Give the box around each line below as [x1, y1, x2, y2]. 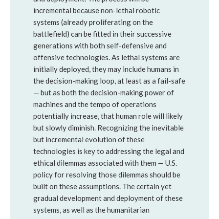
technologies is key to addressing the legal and [33, 147, 184, 155]
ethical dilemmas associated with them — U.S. [33, 158, 177, 167]
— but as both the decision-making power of [33, 88, 174, 97]
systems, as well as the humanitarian [33, 205, 150, 214]
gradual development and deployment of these [33, 194, 183, 202]
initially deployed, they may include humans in [33, 65, 179, 73]
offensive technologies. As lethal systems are [33, 53, 180, 62]
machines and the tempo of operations [33, 100, 156, 109]
